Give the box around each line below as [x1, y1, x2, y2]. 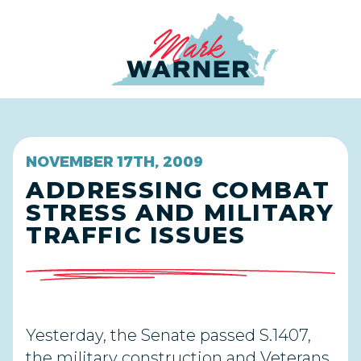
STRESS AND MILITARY [26, 198, 334, 226]
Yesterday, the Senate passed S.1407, [26, 326, 311, 345]
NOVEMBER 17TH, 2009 [26, 153, 203, 171]
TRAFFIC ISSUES [26, 221, 246, 249]
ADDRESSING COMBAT [26, 176, 330, 204]
